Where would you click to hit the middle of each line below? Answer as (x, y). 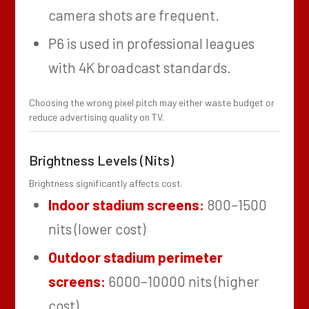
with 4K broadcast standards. (140, 68)
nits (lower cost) (97, 228)
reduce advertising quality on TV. (97, 117)
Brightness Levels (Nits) (102, 160)
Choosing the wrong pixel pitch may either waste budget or (152, 103)
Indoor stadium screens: (127, 204)
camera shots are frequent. (134, 15)
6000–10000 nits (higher (183, 281)
